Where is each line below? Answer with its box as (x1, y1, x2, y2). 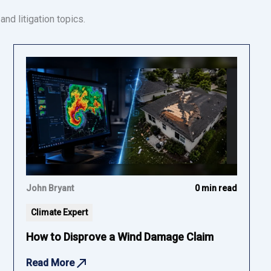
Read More (26, 256, 77, 269)
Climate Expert (31, 207, 88, 217)
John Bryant (26, 183, 74, 193)
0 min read (194, 183, 237, 193)
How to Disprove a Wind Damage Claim (26, 230, 214, 243)
